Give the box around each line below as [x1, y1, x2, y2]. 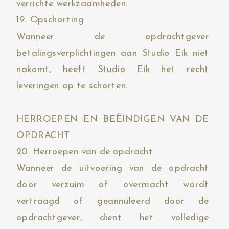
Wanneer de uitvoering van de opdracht [16, 164, 209, 173]
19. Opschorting [16, 15, 84, 25]
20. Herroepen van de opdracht [16, 147, 153, 157]
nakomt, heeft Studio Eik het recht [16, 65, 209, 75]
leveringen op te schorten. [16, 81, 128, 91]
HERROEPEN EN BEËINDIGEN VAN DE [16, 114, 209, 124]
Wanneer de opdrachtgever [16, 32, 209, 41]
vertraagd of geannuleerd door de [16, 196, 209, 206]
